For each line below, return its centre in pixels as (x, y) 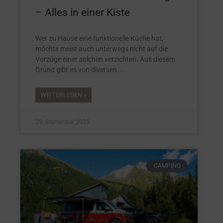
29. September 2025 (62, 122)
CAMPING (167, 166)
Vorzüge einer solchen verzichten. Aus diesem (105, 59)
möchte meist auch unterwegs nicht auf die (102, 49)
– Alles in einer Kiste (83, 12)
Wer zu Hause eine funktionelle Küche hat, (99, 38)
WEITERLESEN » (63, 95)
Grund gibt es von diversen (76, 70)
